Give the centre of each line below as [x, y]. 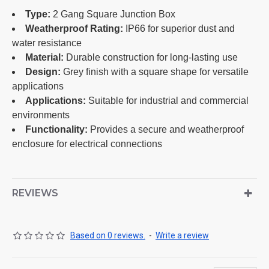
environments [41, 115]
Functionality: [56, 129]
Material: [44, 57]
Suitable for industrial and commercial [167, 101]
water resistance [47, 43]
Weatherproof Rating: [74, 29]
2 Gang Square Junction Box [113, 14]
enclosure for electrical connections [87, 144]
